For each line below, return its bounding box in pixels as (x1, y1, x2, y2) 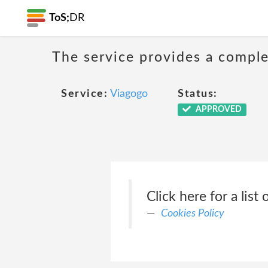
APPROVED (193, 105, 242, 114)
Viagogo (110, 89, 148, 99)
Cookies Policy (160, 208, 224, 219)
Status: (178, 89, 218, 99)
